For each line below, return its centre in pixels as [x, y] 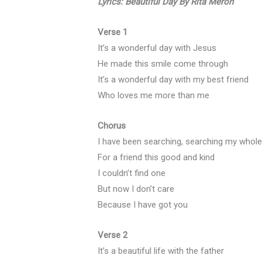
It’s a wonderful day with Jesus [157, 48]
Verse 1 [113, 32]
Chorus [112, 126]
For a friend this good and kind [156, 158]
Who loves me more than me [154, 96]
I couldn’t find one [132, 173]
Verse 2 [113, 235]
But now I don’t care [136, 189]
